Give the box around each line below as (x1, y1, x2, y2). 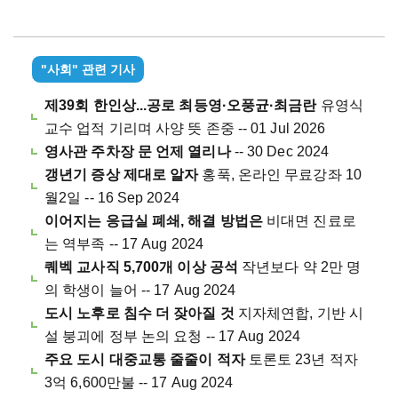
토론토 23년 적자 (244, 352, 358, 368)
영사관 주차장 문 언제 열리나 (44, 144, 231, 160)
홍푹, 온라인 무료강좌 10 (202, 167, 362, 183)
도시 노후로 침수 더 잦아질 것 (44, 306, 235, 322)
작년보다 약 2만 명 (237, 259, 362, 275)
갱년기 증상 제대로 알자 (44, 167, 203, 183)
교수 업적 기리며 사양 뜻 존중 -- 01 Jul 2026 (44, 121, 326, 137)
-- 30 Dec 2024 (230, 144, 330, 160)
